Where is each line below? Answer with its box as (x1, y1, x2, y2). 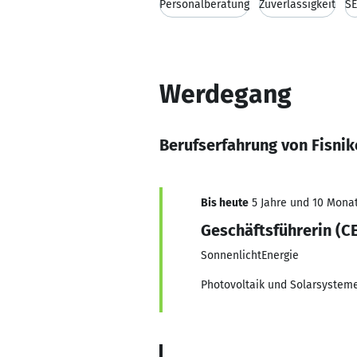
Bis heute (201, 196, 249, 210)
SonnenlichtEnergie (201, 249, 299, 262)
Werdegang (159, 79, 292, 109)
